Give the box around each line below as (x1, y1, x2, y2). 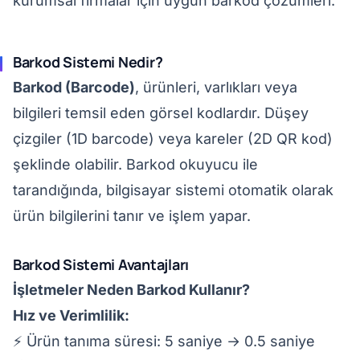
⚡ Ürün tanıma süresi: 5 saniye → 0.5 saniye (13, 333, 315, 350)
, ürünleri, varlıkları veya (135, 79, 297, 96)
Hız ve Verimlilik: (13, 307, 129, 324)
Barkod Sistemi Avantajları (13, 255, 189, 274)
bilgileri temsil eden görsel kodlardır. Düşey (13, 104, 309, 121)
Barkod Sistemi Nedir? (13, 52, 163, 72)
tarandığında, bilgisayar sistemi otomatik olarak (13, 182, 333, 198)
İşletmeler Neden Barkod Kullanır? (13, 281, 250, 298)
